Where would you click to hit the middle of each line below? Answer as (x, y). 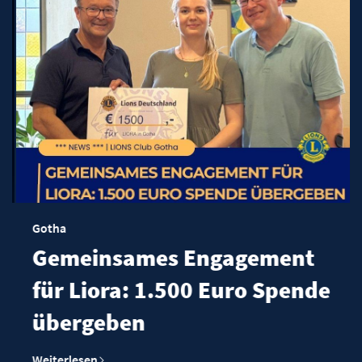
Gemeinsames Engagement (170, 258)
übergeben (86, 323)
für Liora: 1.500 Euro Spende (178, 290)
